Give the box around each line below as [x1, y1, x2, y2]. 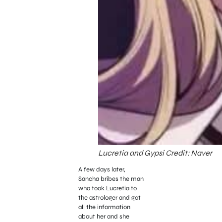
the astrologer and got [78, 193, 141, 202]
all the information [78, 203, 130, 211]
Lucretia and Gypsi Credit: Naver [98, 148, 212, 158]
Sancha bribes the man [78, 174, 144, 183]
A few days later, [78, 165, 125, 173]
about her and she [78, 212, 129, 221]
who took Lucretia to [78, 184, 137, 192]
